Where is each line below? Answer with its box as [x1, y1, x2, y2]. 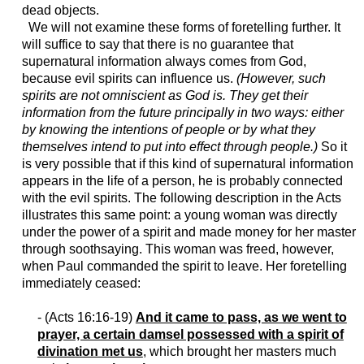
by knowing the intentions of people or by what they [21, 123, 315, 137]
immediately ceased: [21, 276, 141, 291]
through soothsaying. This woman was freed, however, [21, 242, 334, 257]
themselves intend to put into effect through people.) [21, 140, 318, 154]
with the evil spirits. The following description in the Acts [21, 191, 341, 206]
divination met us [37, 344, 143, 359]
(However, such [236, 71, 326, 86]
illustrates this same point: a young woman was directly [21, 208, 337, 223]
